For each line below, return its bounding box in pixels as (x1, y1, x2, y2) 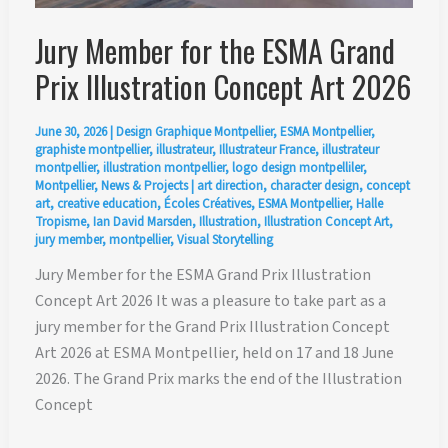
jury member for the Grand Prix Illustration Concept (34, 316, 390, 339)
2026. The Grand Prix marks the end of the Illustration (34, 368, 402, 391)
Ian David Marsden (92, 213, 192, 232)
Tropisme (34, 213, 86, 232)
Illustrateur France (218, 141, 315, 160)
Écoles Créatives (163, 195, 251, 214)
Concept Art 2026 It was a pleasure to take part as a (34, 290, 386, 313)
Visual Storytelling (176, 231, 273, 250)
